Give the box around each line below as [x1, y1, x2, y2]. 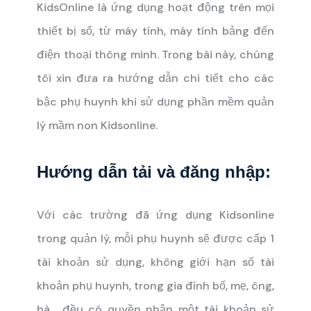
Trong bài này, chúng [158, 47, 275, 62]
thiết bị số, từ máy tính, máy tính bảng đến [37, 24, 274, 38]
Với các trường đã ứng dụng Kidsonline [37, 207, 274, 222]
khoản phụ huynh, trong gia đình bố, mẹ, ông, [37, 278, 274, 293]
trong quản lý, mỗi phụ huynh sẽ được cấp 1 [37, 230, 274, 246]
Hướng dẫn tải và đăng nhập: [37, 162, 271, 181]
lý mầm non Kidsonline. [37, 118, 158, 133]
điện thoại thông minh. [37, 47, 159, 62]
